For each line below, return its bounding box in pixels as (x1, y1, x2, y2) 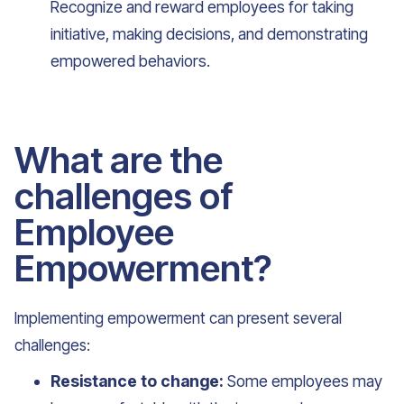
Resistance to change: (50, 372, 224, 390)
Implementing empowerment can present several (14, 309, 342, 327)
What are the (14, 138, 223, 182)
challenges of (14, 174, 233, 218)
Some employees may (224, 372, 382, 390)
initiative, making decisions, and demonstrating (50, 24, 368, 43)
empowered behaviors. (50, 51, 210, 70)
